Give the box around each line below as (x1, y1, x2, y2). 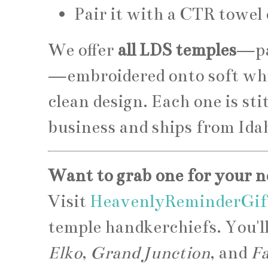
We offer (48, 39, 117, 61)
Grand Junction (90, 242, 210, 263)
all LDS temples (117, 39, 236, 61)
